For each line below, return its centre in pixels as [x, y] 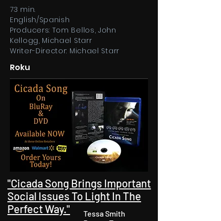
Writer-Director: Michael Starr [65, 51]
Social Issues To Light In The [74, 196]
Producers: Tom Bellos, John [63, 30]
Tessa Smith [104, 213]
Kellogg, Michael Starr [51, 40]
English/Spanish [40, 20]
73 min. [23, 9]
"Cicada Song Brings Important [79, 183]
